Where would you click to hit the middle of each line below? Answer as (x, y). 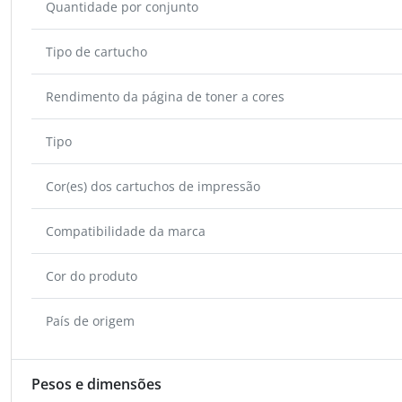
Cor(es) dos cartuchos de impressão (153, 186)
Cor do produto (92, 275)
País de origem (90, 320)
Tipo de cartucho (96, 51)
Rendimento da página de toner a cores (165, 96)
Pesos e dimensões (96, 384)
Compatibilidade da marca (126, 231)
